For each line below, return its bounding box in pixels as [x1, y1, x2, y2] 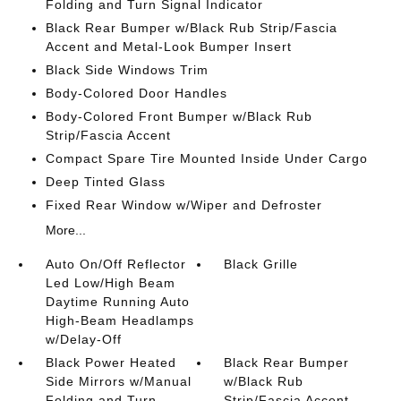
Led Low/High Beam [45, 276, 175, 290]
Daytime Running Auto [45, 294, 190, 309]
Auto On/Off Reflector [45, 257, 186, 271]
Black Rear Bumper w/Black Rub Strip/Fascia [45, 21, 337, 35]
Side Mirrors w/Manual [45, 374, 192, 388]
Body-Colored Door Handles [45, 86, 227, 100]
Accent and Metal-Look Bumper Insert [45, 39, 292, 54]
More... [45, 223, 86, 237]
